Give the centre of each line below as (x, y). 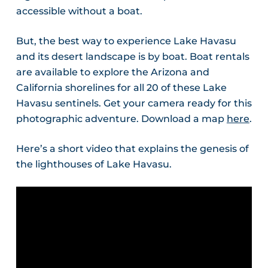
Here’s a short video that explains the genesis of (132, 149)
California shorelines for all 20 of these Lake (121, 88)
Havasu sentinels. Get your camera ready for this (134, 103)
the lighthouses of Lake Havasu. (94, 165)
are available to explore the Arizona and (112, 72)
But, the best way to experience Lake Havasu (126, 41)
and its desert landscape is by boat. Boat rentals (133, 57)
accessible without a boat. (79, 11)
